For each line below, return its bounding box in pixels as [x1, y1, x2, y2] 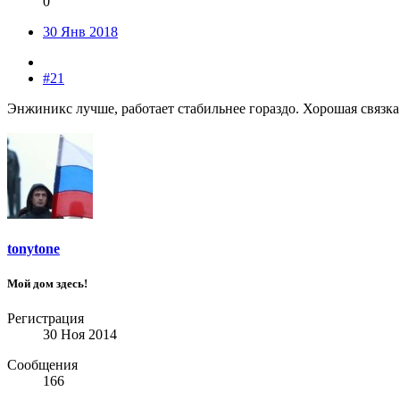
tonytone [7, 240, 60, 256]
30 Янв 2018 [43, 23, 118, 39]
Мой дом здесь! [7, 276, 87, 290]
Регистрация [7, 311, 84, 327]
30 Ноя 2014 [43, 327, 117, 343]
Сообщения [7, 357, 78, 373]
